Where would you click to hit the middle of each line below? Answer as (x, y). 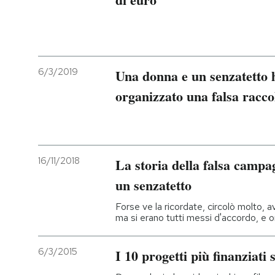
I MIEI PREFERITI (81, 106)
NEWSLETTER (77, 65)
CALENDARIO (74, 186)
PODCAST (68, 25)
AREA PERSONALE (86, 226)
